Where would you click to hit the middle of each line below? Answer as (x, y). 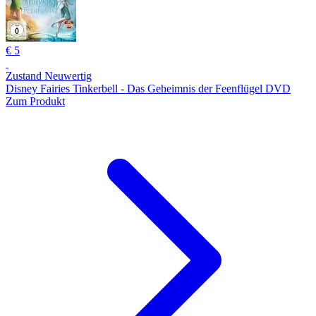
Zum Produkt (35, 101)
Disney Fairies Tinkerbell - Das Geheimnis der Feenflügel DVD (148, 88)
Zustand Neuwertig (49, 75)
